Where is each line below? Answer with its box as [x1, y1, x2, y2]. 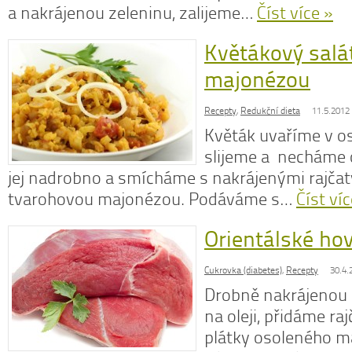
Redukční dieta [240, 105, 300, 116]
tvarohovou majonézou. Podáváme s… [8, 189, 296, 210]
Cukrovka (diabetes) [204, 265, 282, 276]
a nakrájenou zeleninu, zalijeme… [8, 2, 257, 24]
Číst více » [257, 2, 333, 24]
